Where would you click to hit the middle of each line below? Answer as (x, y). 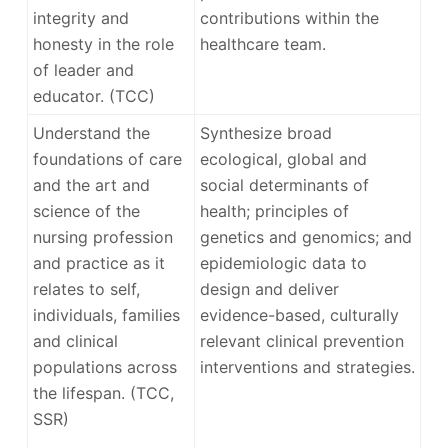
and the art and (91, 184)
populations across (104, 366)
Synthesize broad (265, 132)
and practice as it (98, 262)
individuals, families (106, 314)
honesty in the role (103, 43)
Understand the (91, 132)
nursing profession (102, 236)
